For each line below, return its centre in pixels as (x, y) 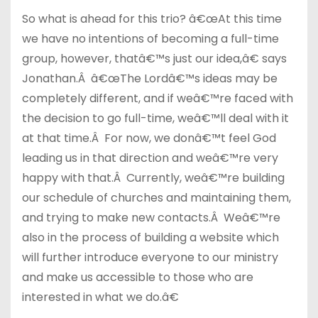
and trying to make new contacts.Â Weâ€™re (151, 218)
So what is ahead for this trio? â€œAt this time (152, 19)
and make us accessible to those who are (138, 277)
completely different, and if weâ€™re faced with (158, 98)
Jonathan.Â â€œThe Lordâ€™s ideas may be (150, 78)
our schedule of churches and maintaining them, (157, 198)
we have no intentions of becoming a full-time (150, 39)
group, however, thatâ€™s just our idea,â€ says (154, 59)
